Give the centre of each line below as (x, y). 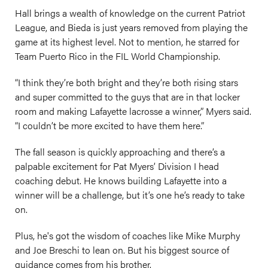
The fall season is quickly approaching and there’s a (120, 152)
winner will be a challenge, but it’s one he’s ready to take (130, 195)
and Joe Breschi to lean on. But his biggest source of (122, 250)
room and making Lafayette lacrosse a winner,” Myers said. (133, 111)
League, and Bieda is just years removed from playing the (131, 27)
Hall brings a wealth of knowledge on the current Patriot (130, 13)
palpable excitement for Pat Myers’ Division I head (117, 166)
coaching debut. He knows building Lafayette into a (121, 180)
